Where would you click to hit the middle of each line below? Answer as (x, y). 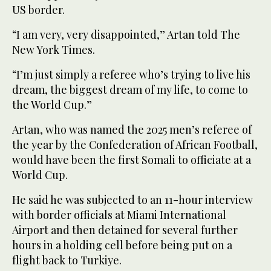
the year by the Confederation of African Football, (135, 144)
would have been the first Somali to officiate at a (132, 159)
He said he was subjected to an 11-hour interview (132, 199)
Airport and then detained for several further (125, 230)
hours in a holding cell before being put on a (122, 245)
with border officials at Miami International (119, 214)
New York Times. (54, 49)
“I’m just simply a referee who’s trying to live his (131, 74)
